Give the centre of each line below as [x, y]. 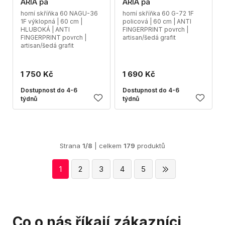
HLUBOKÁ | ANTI [45, 29]
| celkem [108, 146]
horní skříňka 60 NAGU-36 [59, 13]
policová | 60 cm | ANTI [157, 21]
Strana [71, 146]
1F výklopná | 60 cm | [51, 21]
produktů [150, 146]
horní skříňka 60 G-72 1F [158, 13]
